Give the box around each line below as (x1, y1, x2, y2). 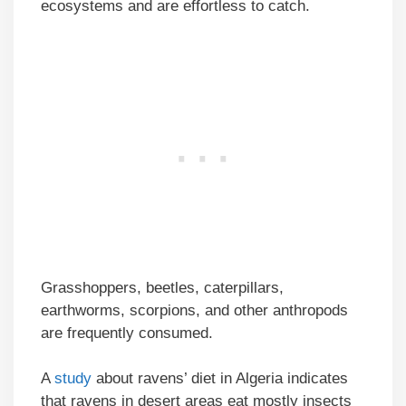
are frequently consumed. (41, 324, 213, 342)
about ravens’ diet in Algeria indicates (92, 370, 348, 388)
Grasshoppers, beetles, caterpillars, (41, 278, 284, 296)
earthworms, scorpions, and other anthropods (41, 301, 348, 319)
